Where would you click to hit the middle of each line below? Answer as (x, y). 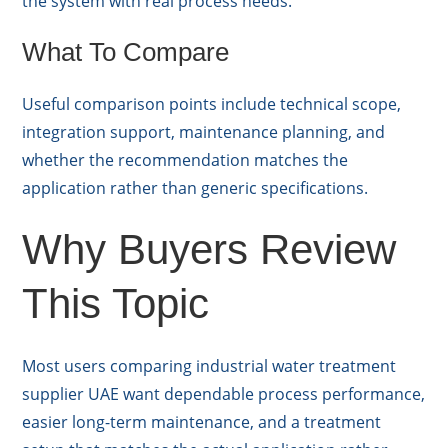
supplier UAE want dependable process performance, (224, 394)
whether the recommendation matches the (185, 160)
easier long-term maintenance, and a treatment (202, 422)
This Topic (116, 304)
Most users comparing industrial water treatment (209, 366)
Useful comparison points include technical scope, (212, 104)
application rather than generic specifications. (195, 188)
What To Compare (126, 52)
